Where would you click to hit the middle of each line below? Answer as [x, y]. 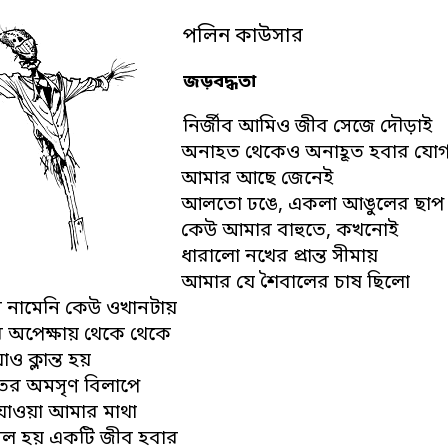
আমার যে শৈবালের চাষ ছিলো [296, 284]
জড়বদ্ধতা [220, 82]
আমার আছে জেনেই [257, 180]
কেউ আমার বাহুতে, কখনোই [290, 232]
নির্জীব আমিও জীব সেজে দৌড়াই [308, 128]
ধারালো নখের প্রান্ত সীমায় [280, 258]
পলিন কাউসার [243, 37]
